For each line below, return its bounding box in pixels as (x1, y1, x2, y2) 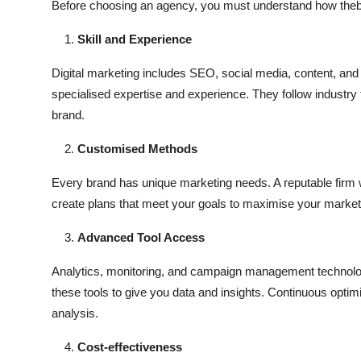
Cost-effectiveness (77, 340, 182, 355)
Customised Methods (77, 142, 197, 156)
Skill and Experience (77, 32, 192, 47)
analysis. (52, 306, 98, 321)
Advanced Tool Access (77, 230, 205, 245)
